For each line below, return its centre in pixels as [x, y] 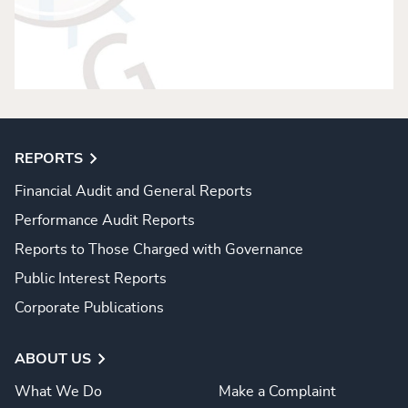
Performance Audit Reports [105, 220]
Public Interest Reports [91, 279]
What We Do [58, 392]
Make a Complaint [277, 392]
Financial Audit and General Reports [133, 191]
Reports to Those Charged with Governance [159, 250]
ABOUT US [53, 359]
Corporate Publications [89, 308]
